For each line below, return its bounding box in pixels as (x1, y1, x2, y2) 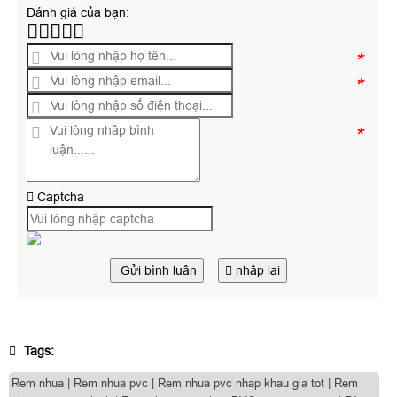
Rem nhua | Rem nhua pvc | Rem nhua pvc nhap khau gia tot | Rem (12, 376, 358, 390)
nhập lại (236, 262, 280, 277)
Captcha (34, 189, 84, 204)
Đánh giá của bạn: (27, 4, 129, 19)
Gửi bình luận (121, 262, 197, 277)
